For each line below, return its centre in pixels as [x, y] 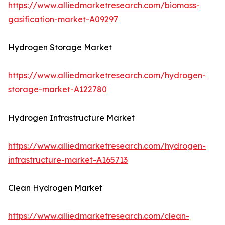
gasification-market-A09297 [63, 19]
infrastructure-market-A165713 [68, 160]
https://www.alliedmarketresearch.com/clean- [99, 216]
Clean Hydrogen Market [55, 188]
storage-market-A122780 [58, 90]
